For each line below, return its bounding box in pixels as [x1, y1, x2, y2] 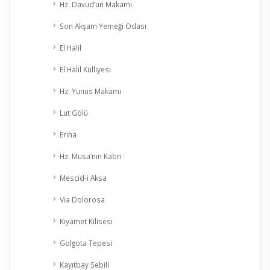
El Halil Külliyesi [60, 64, 111, 75]
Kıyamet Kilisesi [60, 216, 113, 227]
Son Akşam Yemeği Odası [60, 21, 146, 31]
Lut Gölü [60, 108, 88, 118]
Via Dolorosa [60, 195, 105, 205]
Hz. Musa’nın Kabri [60, 151, 122, 162]
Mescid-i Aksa [60, 173, 107, 183]
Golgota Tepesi [60, 238, 112, 248]
